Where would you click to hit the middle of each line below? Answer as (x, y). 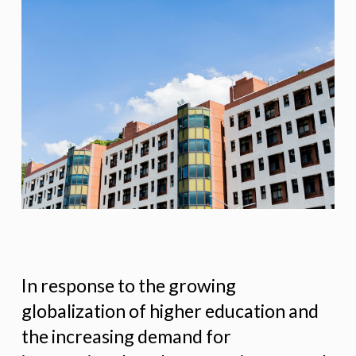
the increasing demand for (126, 337)
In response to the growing (128, 286)
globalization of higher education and (170, 311)
